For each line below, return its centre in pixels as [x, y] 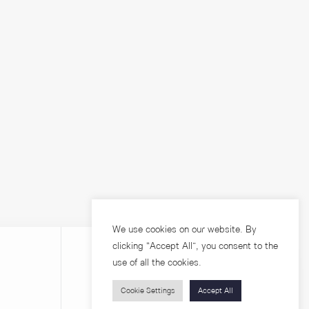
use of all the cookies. [157, 262]
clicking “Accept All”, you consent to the [195, 246]
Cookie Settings [148, 291]
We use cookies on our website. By [185, 229]
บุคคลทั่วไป [169, 298]
